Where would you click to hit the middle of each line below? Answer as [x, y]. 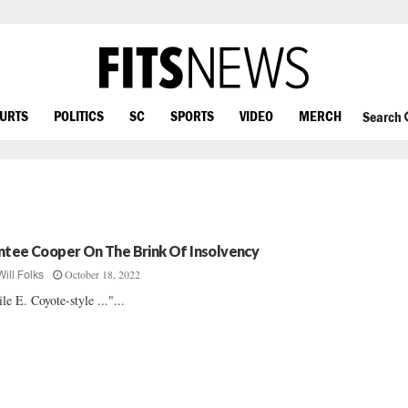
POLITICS [79, 115]
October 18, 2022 [103, 274]
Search [383, 117]
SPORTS [192, 115]
